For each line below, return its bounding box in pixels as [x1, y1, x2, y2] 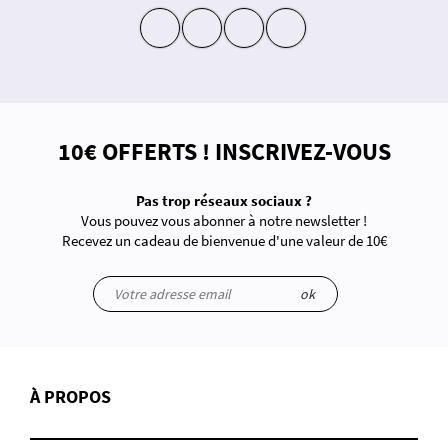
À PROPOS [30, 385, 111, 408]
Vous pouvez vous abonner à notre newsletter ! [81, 210, 367, 230]
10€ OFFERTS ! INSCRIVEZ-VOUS [57, 135, 391, 167]
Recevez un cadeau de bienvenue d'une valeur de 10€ [61, 230, 387, 250]
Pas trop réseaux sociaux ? [136, 190, 312, 210]
